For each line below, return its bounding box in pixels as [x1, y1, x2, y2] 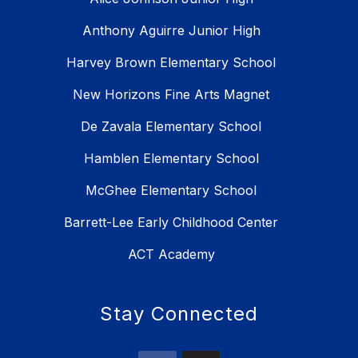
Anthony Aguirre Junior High [82, 22, 261, 38]
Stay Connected [100, 301, 258, 325]
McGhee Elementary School [86, 181, 257, 198]
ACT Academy [127, 245, 215, 262]
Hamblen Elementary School [83, 149, 259, 166]
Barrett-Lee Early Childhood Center [64, 213, 278, 230]
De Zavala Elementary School [81, 117, 261, 134]
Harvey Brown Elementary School [66, 54, 276, 70]
